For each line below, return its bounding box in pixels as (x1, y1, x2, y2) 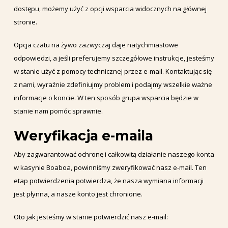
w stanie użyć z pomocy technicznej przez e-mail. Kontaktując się (13, 67, 212, 76)
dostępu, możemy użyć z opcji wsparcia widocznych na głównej (13, 4, 207, 13)
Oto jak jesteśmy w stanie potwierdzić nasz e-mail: (13, 212, 168, 222)
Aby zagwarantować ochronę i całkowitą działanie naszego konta (13, 149, 214, 159)
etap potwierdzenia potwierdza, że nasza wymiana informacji (13, 176, 204, 185)
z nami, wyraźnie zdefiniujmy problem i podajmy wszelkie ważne (13, 80, 212, 90)
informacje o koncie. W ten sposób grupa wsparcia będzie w (13, 93, 198, 103)
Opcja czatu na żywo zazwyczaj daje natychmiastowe (13, 40, 178, 50)
